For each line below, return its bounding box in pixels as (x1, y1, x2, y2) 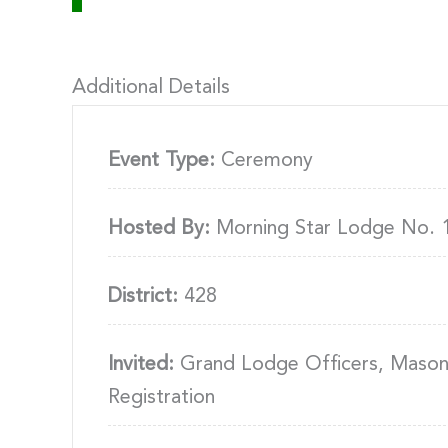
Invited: (108, 354, 174, 375)
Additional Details (72, 77, 230, 98)
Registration (108, 387, 215, 408)
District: (108, 286, 178, 307)
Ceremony (215, 150, 313, 171)
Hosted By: (108, 218, 210, 239)
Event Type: (108, 150, 215, 171)
